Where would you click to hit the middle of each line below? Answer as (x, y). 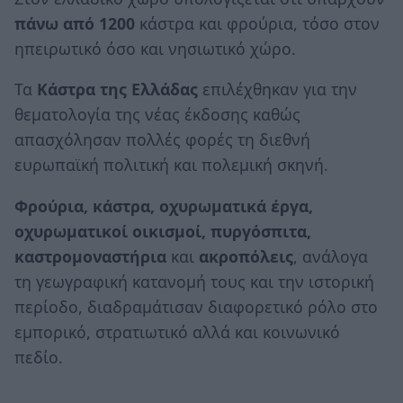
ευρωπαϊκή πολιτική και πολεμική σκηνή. (171, 165)
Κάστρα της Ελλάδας (117, 90)
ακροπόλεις (246, 256)
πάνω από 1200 (75, 23)
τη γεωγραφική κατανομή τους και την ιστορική (194, 281)
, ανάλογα (331, 256)
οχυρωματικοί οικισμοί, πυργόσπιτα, (163, 231)
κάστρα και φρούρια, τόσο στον (257, 23)
